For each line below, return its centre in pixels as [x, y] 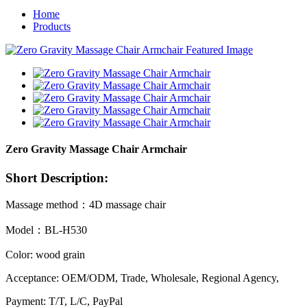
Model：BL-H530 [46, 230]
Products [52, 26]
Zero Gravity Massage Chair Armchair [96, 149]
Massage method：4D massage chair [86, 205]
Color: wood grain [45, 255]
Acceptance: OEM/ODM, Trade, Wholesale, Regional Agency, [142, 278]
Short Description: [57, 177]
